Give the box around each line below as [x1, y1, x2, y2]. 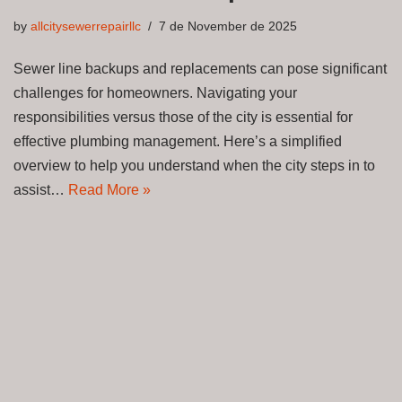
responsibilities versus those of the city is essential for [13, 109, 353, 125]
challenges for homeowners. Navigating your [13, 84, 297, 100]
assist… [13, 181, 68, 197]
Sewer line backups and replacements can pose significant [13, 60, 387, 76]
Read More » [68, 181, 151, 197]
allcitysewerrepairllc [31, 18, 141, 33]
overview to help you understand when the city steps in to [13, 157, 375, 173]
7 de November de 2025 [159, 18, 297, 33]
